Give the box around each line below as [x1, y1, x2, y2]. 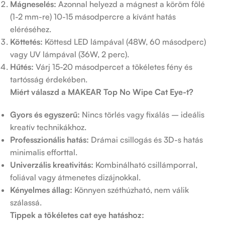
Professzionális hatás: [10, 135, 89, 145]
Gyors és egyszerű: [10, 109, 80, 120]
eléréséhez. [10, 24, 51, 35]
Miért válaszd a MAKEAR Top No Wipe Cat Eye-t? [10, 87, 193, 97]
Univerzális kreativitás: [10, 160, 93, 170]
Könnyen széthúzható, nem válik [72, 185, 189, 195]
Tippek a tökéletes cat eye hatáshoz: [10, 210, 144, 220]
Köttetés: [10, 37, 43, 47]
